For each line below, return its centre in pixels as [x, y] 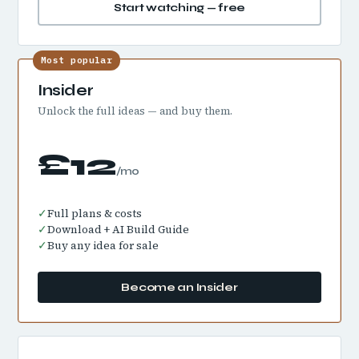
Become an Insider [179, 287]
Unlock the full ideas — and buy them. [135, 111]
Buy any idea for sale [103, 246]
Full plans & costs [95, 214]
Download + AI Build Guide [118, 230]
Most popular [77, 60]
